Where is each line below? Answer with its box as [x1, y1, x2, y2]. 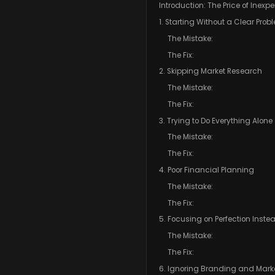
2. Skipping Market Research [158, 66, 262, 77]
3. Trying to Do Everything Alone [158, 115, 273, 126]
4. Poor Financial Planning [158, 165, 254, 176]
